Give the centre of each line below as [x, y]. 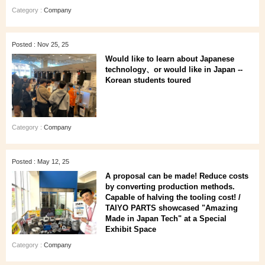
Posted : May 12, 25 [41, 161]
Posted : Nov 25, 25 [40, 44]
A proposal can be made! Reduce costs [177, 176]
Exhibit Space [131, 229]
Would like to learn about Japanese [170, 59]
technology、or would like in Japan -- [174, 70]
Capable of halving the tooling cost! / [173, 197]
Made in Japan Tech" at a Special [166, 219]
